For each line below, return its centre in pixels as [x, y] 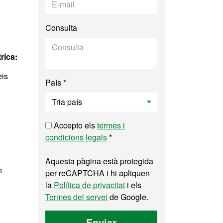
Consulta [61, 28]
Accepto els [74, 125]
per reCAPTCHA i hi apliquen [98, 173]
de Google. [128, 197]
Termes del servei [76, 197]
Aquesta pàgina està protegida [99, 161]
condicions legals [76, 137]
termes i [111, 125]
